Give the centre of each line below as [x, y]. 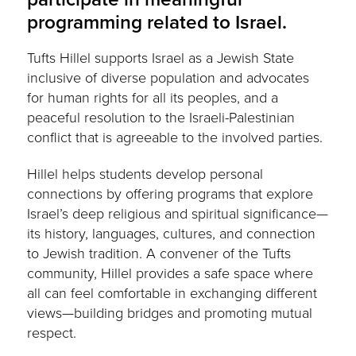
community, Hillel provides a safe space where [170, 273]
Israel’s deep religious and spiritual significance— [178, 213]
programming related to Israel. [157, 22]
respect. [52, 333]
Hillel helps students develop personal [145, 174]
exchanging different [254, 293]
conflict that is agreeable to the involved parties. [175, 137]
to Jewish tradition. [87, 253]
